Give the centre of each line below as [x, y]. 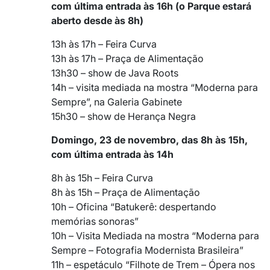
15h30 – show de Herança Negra [124, 116]
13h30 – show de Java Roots [115, 73]
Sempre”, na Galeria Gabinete [117, 102]
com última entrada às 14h [112, 154]
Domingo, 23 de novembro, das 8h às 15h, [149, 140]
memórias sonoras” [95, 221]
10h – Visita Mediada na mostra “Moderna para [155, 235]
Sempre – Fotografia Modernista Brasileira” [147, 250]
